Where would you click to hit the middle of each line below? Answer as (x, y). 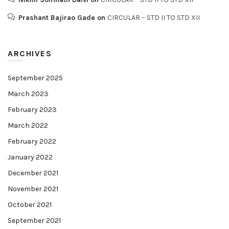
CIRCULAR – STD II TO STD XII (154, 18)
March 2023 (28, 94)
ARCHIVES (30, 53)
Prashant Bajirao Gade (57, 18)
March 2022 (28, 125)
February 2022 (32, 141)
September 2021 (34, 221)
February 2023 (32, 110)
